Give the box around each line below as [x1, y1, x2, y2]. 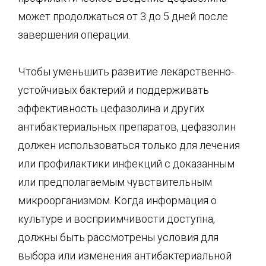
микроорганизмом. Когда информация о [18, 194, 217, 207]
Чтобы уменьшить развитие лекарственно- [18, 65, 234, 78]
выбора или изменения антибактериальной [18, 249, 232, 262]
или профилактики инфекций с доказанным [18, 157, 235, 170]
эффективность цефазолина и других [18, 102, 205, 115]
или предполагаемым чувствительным [18, 176, 212, 188]
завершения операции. [18, 28, 130, 41]
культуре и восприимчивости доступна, [18, 213, 215, 225]
